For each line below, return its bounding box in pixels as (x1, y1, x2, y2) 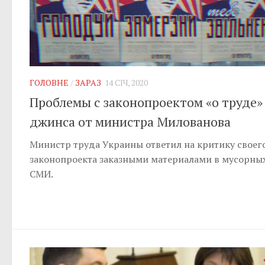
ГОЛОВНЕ (30, 76, 69, 88)
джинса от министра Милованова (30, 113, 231, 131)
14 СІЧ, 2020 (105, 76, 148, 88)
